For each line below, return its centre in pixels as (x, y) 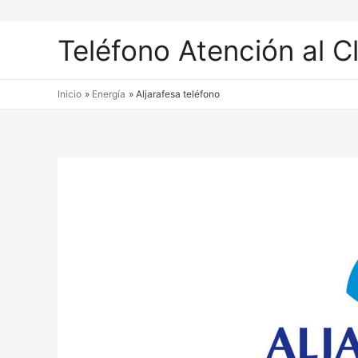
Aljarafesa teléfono (178, 94)
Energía (109, 94)
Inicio (70, 94)
